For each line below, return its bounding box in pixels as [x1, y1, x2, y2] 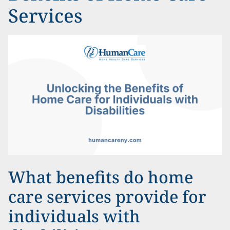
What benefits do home [8, 166, 193, 188]
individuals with [8, 205, 140, 227]
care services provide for [8, 185, 206, 207]
